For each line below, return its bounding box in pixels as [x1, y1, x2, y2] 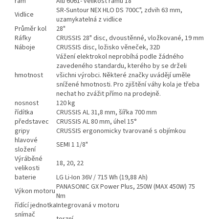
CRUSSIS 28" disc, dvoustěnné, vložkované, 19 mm [56, 33, 204, 44]
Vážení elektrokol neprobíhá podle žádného [56, 52, 184, 62]
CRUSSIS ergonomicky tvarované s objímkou [56, 126, 186, 136]
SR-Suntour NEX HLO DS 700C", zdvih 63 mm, [56, 5, 182, 16]
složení [15, 145, 36, 155]
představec [15, 117, 49, 127]
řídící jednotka [15, 200, 56, 211]
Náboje [15, 43, 35, 53]
